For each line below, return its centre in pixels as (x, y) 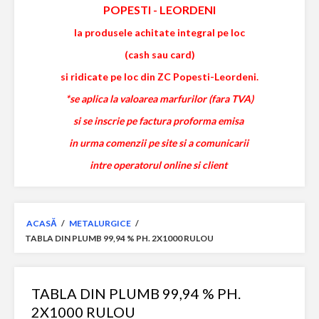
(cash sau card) (159, 54)
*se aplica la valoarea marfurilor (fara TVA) (159, 99)
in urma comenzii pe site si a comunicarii (159, 143)
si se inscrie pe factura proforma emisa (159, 121)
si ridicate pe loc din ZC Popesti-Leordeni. (159, 77)
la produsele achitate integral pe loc (159, 32)
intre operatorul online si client (159, 165)
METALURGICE (101, 223)
